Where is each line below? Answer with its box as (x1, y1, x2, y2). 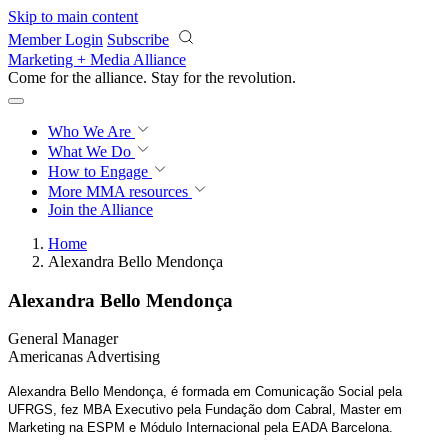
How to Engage (48, 163, 152, 180)
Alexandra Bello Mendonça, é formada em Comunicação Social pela (8, 384, 402, 400)
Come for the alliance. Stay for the (8, 69, 228, 86)
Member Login (8, 31, 103, 48)
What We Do (48, 143, 135, 160)
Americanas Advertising (8, 348, 160, 366)
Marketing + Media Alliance (8, 51, 186, 68)
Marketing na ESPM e (8, 420, 140, 436)
